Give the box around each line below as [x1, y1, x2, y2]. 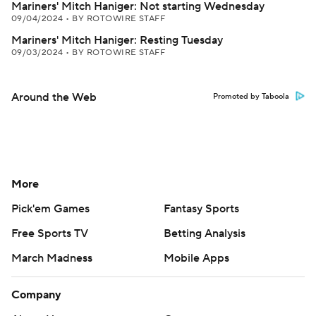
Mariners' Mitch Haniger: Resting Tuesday [11, 33, 223, 47]
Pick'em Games [11, 202, 90, 216]
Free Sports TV [11, 226, 88, 241]
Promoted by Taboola [213, 92, 289, 102]
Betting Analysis [164, 226, 245, 241]
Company [11, 288, 61, 302]
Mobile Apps [164, 251, 229, 265]
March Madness [11, 251, 92, 265]
